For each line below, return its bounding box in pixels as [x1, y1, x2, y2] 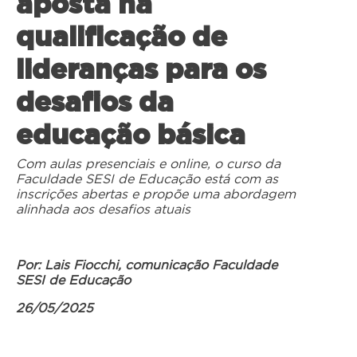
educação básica [16, 123, 245, 151]
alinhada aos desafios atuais [16, 203, 194, 217]
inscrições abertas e [16, 188, 143, 202]
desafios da [16, 90, 174, 118]
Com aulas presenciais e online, [16, 158, 214, 171]
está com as [204, 173, 278, 186]
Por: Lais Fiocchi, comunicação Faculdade [16, 259, 277, 273]
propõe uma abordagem [143, 188, 296, 202]
